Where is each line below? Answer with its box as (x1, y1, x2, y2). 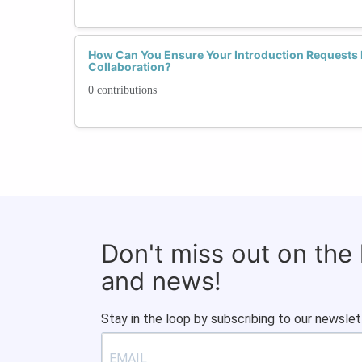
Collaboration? (88, 59, 171, 74)
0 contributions (88, 83, 157, 96)
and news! (101, 265, 221, 296)
